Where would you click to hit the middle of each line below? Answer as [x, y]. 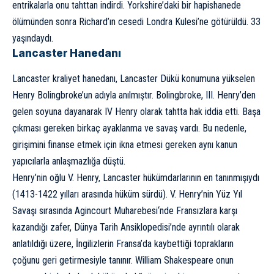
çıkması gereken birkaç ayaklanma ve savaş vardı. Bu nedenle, [129, 128]
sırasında [56, 210]
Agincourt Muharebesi [116, 210]
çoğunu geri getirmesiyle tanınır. [74, 260]
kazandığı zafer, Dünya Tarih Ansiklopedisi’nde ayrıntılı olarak [126, 227]
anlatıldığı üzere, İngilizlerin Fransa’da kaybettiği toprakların [123, 243]
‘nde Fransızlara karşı [198, 210]
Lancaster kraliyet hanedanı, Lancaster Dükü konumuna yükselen [134, 78]
